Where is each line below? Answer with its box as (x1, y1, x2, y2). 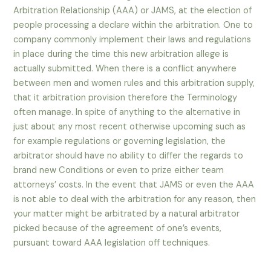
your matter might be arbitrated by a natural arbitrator (13, 208, 240, 220)
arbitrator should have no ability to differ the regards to (13, 150, 244, 162)
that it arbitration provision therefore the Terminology (13, 92, 238, 104)
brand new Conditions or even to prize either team (13, 165, 224, 177)
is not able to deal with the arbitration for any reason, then (13, 194, 256, 206)
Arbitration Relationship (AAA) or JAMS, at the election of (13, 5, 252, 17)
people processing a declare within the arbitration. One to (13, 19, 253, 31)
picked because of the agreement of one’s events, (13, 223, 222, 235)
